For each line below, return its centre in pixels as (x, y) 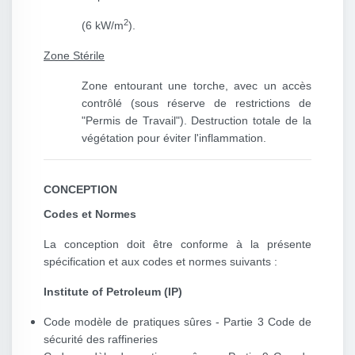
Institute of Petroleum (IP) (113, 292)
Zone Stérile (74, 56)
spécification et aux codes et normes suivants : (160, 262)
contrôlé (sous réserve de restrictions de (197, 103)
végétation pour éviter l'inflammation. (174, 138)
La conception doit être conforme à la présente (177, 244)
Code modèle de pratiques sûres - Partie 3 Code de (177, 322)
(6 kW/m (103, 26)
